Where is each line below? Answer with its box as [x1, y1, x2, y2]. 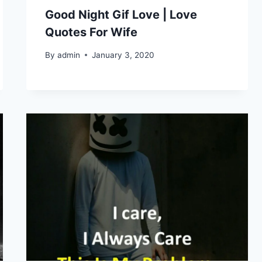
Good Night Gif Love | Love [45, 8, 198, 22]
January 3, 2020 [91, 50, 154, 60]
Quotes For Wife [45, 25, 138, 40]
